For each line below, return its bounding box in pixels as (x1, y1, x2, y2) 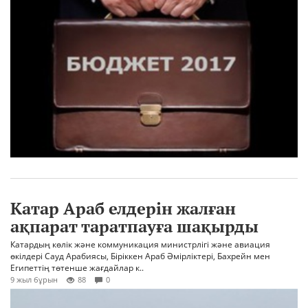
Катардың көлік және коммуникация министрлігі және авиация (10, 239, 270, 251)
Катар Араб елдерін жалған (10, 197, 236, 220)
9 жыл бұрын (10, 274, 58, 285)
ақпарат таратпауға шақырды (10, 215, 258, 238)
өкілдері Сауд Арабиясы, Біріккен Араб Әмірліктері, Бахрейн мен (10, 250, 270, 263)
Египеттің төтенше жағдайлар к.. (10, 262, 144, 274)
